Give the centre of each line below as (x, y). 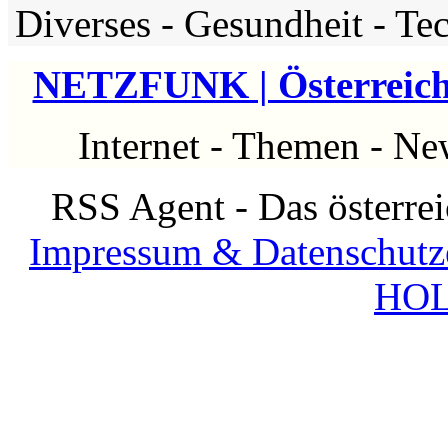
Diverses (83, 24)
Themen (296, 146)
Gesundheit (273, 24)
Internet (139, 146)
